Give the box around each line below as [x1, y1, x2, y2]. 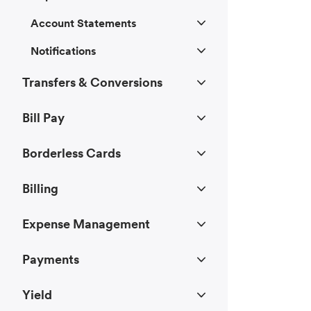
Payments [22, 251, 79, 268]
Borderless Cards [22, 145, 121, 162]
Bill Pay [22, 110, 65, 126]
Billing [22, 180, 58, 197]
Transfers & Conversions [22, 74, 162, 91]
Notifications [31, 44, 96, 58]
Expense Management [22, 216, 150, 233]
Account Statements [31, 16, 137, 31]
